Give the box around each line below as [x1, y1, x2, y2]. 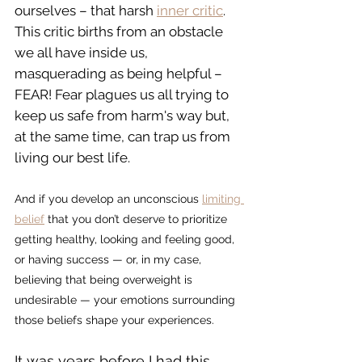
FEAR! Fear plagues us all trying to [15, 86, 232, 103]
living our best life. [15, 149, 130, 166]
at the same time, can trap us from [15, 128, 234, 145]
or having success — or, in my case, [15, 253, 204, 267]
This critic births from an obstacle [15, 23, 226, 40]
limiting [202, 192, 244, 206]
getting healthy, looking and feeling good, [15, 233, 238, 246]
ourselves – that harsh [15, 2, 157, 19]
